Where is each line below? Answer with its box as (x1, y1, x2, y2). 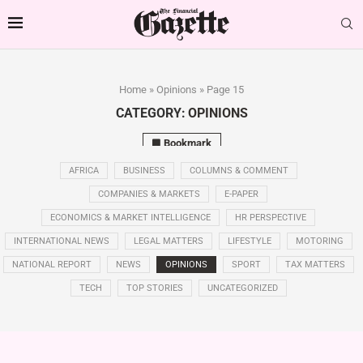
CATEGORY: (115, 105, 186, 121)
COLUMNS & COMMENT (189, 165, 288, 177)
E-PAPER (224, 189, 258, 200)
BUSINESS (122, 165, 165, 177)
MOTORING (295, 236, 344, 247)
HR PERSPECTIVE (235, 212, 306, 224)
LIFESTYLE (227, 236, 271, 247)
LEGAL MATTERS (133, 236, 203, 247)
